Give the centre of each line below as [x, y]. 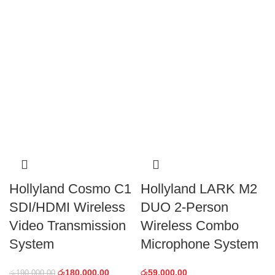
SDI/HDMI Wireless [67, 207]
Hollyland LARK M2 [199, 189]
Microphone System [199, 244]
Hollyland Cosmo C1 [70, 189]
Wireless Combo [190, 226]
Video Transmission [68, 226]
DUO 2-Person [184, 207]
